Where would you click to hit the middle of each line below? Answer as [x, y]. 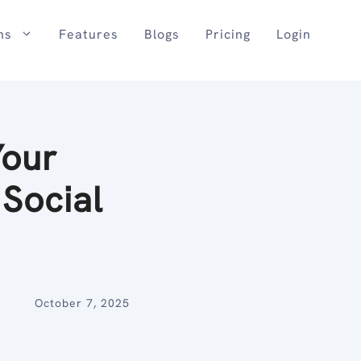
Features [88, 34]
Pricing [228, 34]
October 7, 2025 [82, 303]
